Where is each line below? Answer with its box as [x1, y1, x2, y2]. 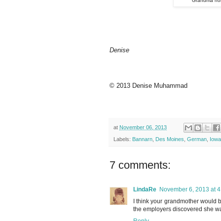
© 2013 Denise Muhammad [110, 81, 187, 89]
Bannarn [132, 136, 152, 143]
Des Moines [155, 136, 184, 143]
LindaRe [133, 186, 156, 193]
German [187, 136, 207, 143]
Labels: [113, 136, 132, 143]
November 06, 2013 [119, 124, 167, 130]
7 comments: [110, 159, 171, 172]
